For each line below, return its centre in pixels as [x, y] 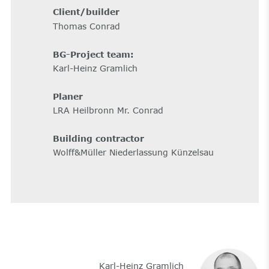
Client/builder [89, 12]
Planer [68, 96]
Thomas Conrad [86, 26]
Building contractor [98, 138]
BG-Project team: [93, 54]
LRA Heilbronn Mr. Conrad [108, 110]
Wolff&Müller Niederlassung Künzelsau [133, 153]
